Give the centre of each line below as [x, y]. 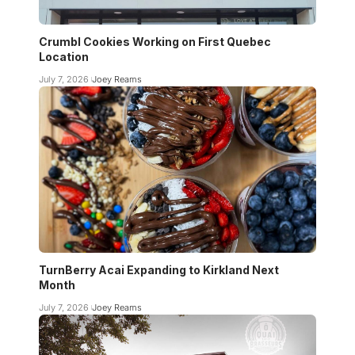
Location [64, 56]
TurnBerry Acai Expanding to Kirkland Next [159, 269]
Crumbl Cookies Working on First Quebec [155, 41]
